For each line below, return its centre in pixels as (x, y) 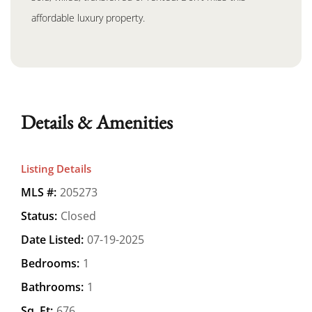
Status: (39, 216)
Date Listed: (52, 239)
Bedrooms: (50, 263)
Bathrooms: (52, 287)
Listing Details (56, 168)
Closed (78, 216)
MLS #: (39, 192)
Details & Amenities (97, 122)
